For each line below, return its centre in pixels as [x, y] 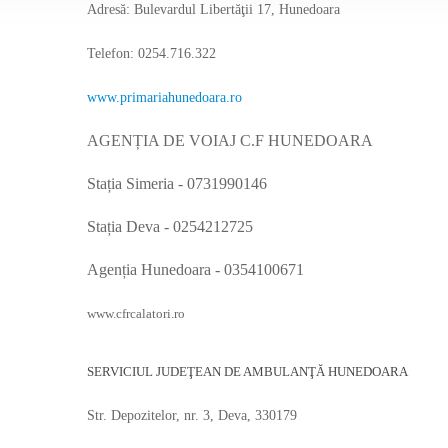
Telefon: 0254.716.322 [151, 53]
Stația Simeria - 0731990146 [177, 183]
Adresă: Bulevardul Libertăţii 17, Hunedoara [213, 9]
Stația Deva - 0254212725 [170, 226]
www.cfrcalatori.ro [136, 313]
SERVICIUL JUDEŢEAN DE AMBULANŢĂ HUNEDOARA [247, 371]
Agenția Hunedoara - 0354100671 [195, 269]
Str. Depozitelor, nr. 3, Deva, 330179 [192, 415]
